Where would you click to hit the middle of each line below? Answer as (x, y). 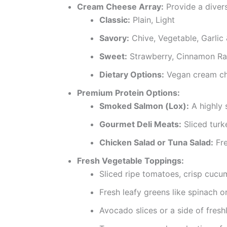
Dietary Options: (132, 74)
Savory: (114, 38)
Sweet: (113, 56)
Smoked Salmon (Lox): (144, 106)
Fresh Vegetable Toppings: (130, 160)
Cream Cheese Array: (120, 6)
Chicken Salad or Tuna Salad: (156, 142)
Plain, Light (153, 20)
